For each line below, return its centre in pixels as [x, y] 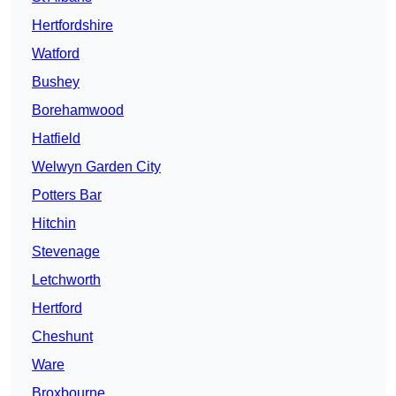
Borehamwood [78, 110]
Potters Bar [67, 195]
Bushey [56, 82]
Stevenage [66, 252]
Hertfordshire [72, 26]
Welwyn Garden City [96, 167]
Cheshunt [62, 337]
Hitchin [54, 224]
